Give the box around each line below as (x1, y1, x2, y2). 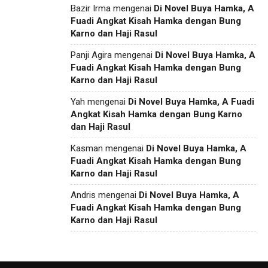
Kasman (71, 142, 103, 154)
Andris (71, 189, 96, 200)
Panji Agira (71, 49, 112, 60)
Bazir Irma (71, 2, 111, 14)
